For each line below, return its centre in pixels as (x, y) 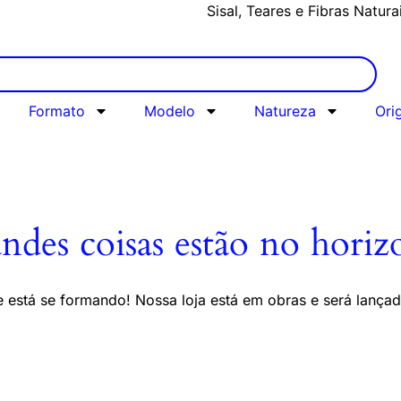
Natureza (285, 111)
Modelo (169, 111)
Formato (56, 111)
